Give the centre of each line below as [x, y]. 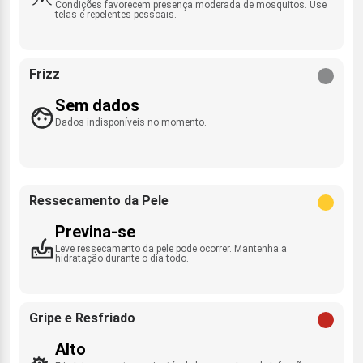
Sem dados [97, 105]
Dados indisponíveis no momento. [131, 122]
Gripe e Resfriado [82, 318]
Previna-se [95, 231]
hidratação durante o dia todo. [122, 258]
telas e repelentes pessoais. [116, 14]
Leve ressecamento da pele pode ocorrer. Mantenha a [171, 248]
